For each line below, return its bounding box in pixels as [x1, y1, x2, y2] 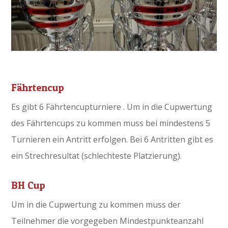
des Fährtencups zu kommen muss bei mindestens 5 [11, 118, 211, 129]
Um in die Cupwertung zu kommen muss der [11, 199, 181, 211]
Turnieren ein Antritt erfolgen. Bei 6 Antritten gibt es [11, 134, 214, 146]
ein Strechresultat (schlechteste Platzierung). [11, 150, 182, 162]
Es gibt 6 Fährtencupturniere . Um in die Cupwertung [11, 101, 213, 113]
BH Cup [11, 179, 46, 192]
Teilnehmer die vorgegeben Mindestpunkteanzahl [11, 215, 204, 227]
